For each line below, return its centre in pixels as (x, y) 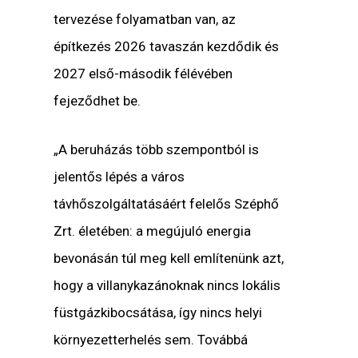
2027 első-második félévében (143, 73)
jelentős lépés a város (119, 177)
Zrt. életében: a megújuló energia (153, 231)
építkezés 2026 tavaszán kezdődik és (167, 46)
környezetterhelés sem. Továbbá (151, 340)
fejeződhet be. (97, 100)
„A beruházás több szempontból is (157, 150)
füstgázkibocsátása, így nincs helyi (158, 313)
